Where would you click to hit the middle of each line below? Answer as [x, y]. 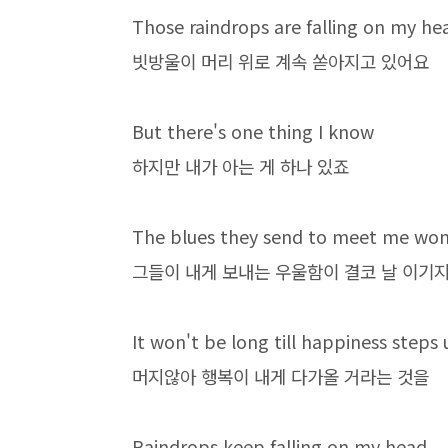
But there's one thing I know [253, 131]
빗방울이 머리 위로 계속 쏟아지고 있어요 [280, 61]
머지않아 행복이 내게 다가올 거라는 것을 [280, 376]
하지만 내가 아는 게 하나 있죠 [240, 166]
